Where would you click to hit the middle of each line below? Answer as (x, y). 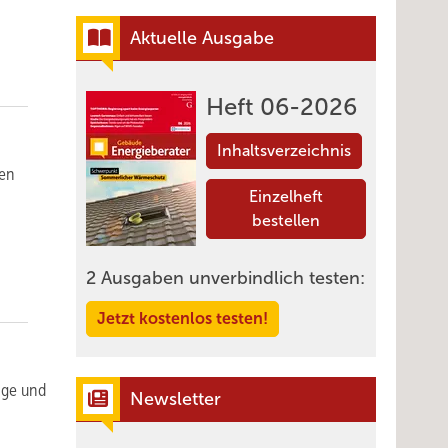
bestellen (286, 220)
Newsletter (175, 399)
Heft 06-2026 (281, 107)
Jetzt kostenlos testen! (182, 318)
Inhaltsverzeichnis (284, 150)
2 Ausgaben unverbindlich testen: (225, 278)
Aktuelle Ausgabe (202, 38)
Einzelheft (286, 196)
